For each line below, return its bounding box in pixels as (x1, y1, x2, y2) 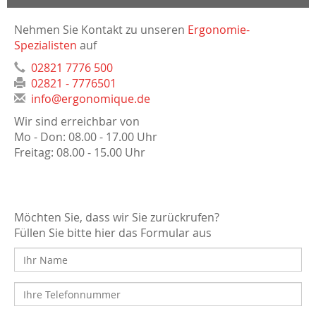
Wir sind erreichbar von (14, 114, 140, 129)
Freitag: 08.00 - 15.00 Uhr (14, 145, 145, 160)
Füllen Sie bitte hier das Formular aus (14, 225, 212, 241)
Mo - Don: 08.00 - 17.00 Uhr (14, 129, 157, 145)
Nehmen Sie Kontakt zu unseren (14, 22, 188, 37)
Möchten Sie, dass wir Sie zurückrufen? (14, 209, 219, 225)
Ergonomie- (188, 22, 250, 37)
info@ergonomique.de (31, 91, 150, 107)
